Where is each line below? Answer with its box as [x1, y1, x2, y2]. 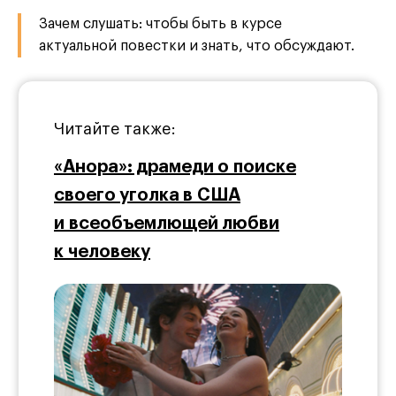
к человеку [54, 243, 150, 262]
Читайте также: [54, 121, 176, 138]
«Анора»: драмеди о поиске [54, 158, 296, 177]
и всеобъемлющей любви [54, 215, 279, 233]
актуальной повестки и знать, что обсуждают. [39, 39, 354, 54]
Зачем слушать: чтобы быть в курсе [39, 17, 282, 32]
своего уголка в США [54, 187, 240, 205]
